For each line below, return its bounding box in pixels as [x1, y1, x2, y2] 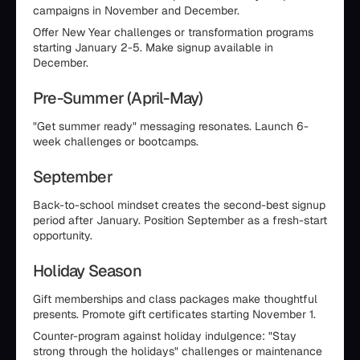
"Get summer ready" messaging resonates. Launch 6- [33, 119, 309, 134]
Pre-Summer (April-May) [33, 88, 203, 109]
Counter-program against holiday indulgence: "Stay [33, 329, 297, 344]
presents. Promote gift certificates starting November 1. [33, 307, 316, 322]
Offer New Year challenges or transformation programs [33, 25, 313, 40]
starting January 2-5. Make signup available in [33, 40, 273, 55]
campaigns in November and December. [33, 3, 239, 18]
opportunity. [33, 228, 92, 243]
